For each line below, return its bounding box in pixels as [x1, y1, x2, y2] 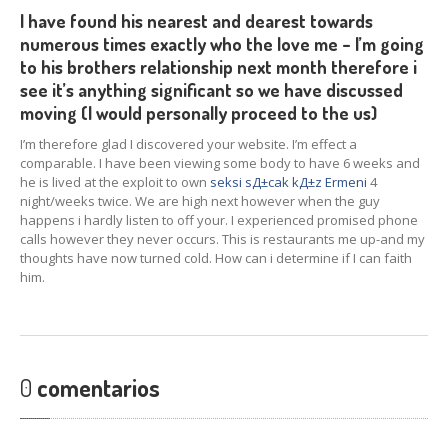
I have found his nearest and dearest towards [20, 10, 373, 32]
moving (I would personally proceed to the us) [20, 102, 377, 124]
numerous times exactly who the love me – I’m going [20, 33, 424, 55]
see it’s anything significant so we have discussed [20, 79, 403, 101]
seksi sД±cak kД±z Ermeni [210, 173, 367, 191]
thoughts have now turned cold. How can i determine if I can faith [20, 249, 412, 267]
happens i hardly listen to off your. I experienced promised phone [20, 211, 418, 229]
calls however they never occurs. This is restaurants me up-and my [20, 230, 425, 248]
